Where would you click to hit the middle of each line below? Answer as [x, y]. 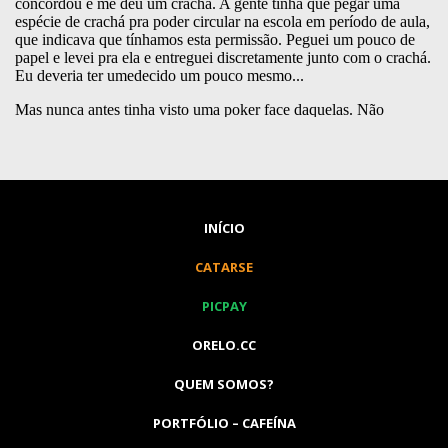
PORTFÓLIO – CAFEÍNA [224, 423]
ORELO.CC [224, 345]
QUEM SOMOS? [224, 384]
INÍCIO [224, 228]
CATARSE [224, 267]
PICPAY [224, 306]
